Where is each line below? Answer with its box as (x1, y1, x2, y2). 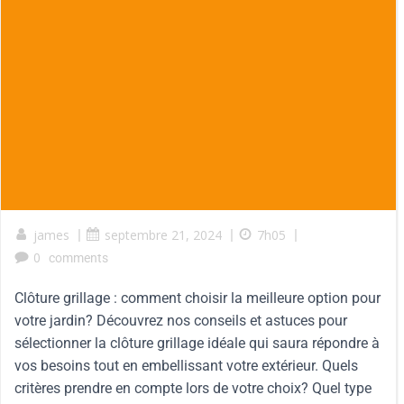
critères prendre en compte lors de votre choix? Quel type (14, 380, 372, 397)
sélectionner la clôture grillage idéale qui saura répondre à (14, 335, 380, 352)
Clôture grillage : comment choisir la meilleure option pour (14, 289, 381, 307)
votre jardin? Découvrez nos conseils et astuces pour (14, 312, 347, 329)
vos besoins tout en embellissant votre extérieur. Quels (14, 357, 358, 374)
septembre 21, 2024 (105, 226, 222, 243)
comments (49, 251, 108, 265)
